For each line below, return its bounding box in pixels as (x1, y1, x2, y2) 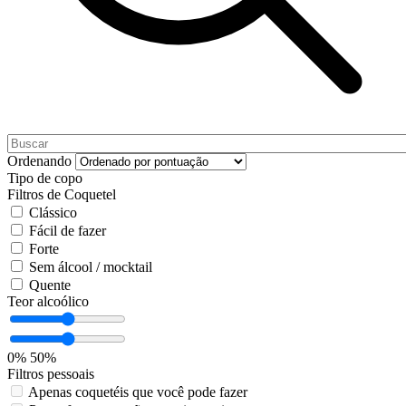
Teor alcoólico (7, 294, 89, 310)
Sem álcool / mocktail (29, 259, 152, 275)
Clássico (29, 205, 77, 221)
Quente (29, 277, 71, 294)
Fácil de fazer (29, 223, 106, 239)
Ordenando (7, 153, 72, 169)
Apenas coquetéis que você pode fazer (28, 384, 247, 401)
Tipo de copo (7, 170, 82, 187)
